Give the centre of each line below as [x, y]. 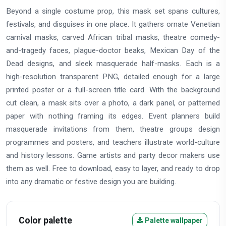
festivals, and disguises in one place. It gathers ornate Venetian [113, 24]
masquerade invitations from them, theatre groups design [113, 129]
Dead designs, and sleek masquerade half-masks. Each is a [113, 63]
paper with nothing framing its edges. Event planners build [113, 116]
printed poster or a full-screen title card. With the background [113, 90]
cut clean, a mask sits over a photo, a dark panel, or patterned [113, 103]
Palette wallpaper [173, 220]
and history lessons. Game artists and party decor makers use [113, 155]
